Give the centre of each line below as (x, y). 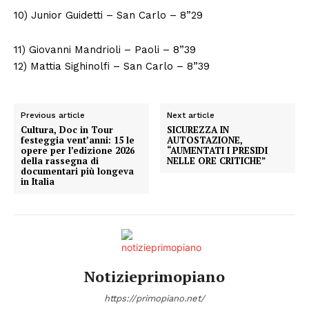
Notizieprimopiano (154, 276)
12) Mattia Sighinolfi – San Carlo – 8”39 (112, 66)
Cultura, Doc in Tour (67, 129)
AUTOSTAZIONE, (205, 140)
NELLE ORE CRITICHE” (217, 160)
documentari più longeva (77, 171)
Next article (191, 115)
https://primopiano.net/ (154, 298)
